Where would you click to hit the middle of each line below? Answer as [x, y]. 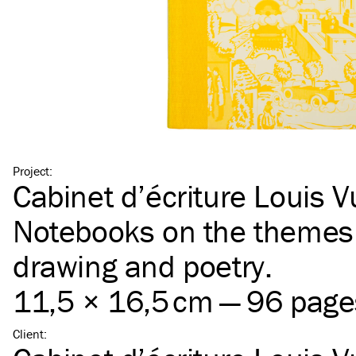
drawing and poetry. [143, 266]
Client [28, 334]
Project [31, 171]
